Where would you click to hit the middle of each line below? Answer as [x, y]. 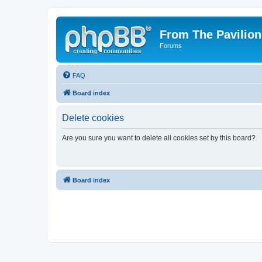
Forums [171, 46]
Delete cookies [93, 118]
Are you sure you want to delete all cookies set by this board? [159, 138]
